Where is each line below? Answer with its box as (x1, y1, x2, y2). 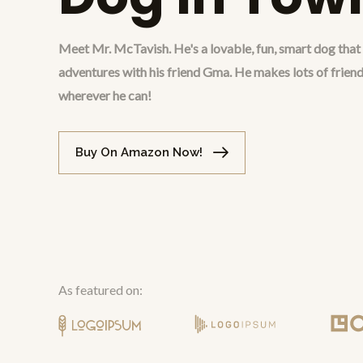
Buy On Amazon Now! (75, 145, 203, 160)
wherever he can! (58, 88, 152, 103)
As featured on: (58, 282, 143, 297)
